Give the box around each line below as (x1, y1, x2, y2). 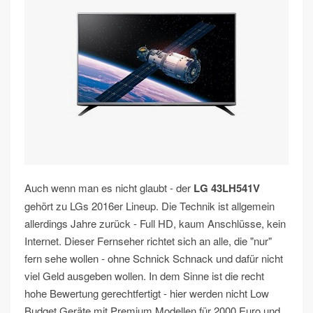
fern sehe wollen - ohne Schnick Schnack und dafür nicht (24, 251, 283, 265)
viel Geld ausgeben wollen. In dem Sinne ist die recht (24, 268, 264, 283)
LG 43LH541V (194, 180, 260, 196)
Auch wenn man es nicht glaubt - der (24, 180, 194, 195)
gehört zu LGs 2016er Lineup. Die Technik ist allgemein (24, 198, 275, 213)
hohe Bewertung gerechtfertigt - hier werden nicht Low (24, 286, 269, 300)
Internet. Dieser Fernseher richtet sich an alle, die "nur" (24, 233, 272, 248)
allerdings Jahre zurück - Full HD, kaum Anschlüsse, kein (24, 216, 286, 231)
